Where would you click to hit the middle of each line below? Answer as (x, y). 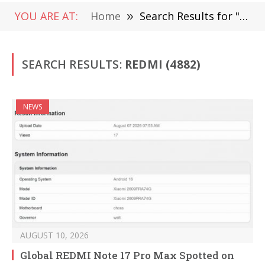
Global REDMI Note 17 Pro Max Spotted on (127, 256)
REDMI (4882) (163, 64)
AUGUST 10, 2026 (54, 235)
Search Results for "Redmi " (190, 16)
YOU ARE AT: (46, 16)
